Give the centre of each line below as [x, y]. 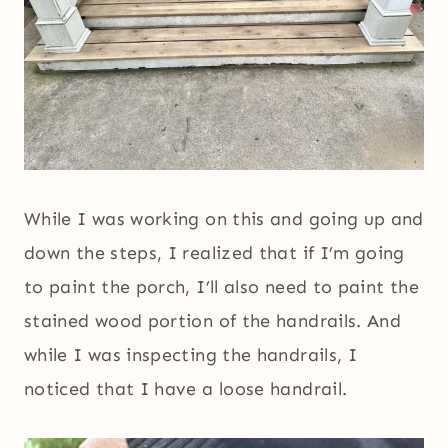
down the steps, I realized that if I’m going [214, 253]
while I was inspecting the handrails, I [191, 355]
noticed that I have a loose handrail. [186, 389]
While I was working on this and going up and [224, 219]
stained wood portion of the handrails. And [213, 321]
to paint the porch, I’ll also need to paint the [221, 287]
